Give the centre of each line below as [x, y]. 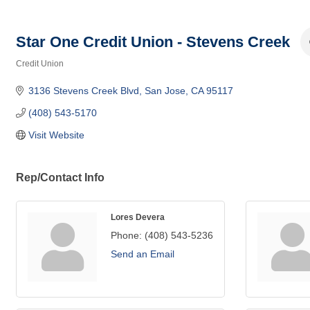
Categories [37, 73]
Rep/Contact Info [60, 177]
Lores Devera [138, 217]
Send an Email [143, 254]
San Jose [165, 91]
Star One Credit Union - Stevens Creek [153, 42]
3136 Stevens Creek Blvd [83, 91]
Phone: [126, 235]
